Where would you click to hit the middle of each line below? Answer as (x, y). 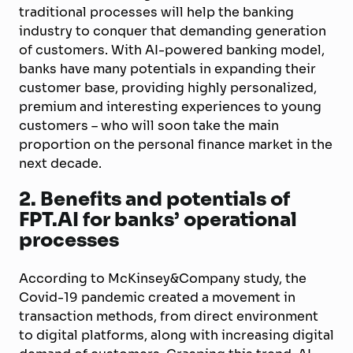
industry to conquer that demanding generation (173, 31)
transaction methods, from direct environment (169, 316)
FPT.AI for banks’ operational (158, 219)
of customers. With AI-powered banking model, (172, 50)
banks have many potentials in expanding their (167, 69)
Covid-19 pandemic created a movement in (157, 297)
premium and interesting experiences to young (170, 107)
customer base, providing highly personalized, (168, 88)
